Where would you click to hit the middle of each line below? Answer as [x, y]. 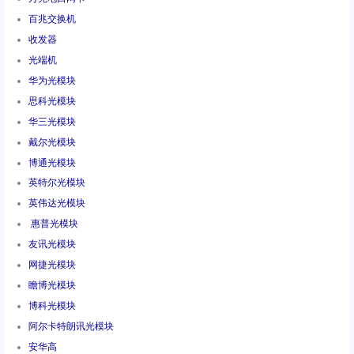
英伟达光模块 [57, 203]
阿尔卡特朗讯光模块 [72, 326]
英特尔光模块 [57, 183]
